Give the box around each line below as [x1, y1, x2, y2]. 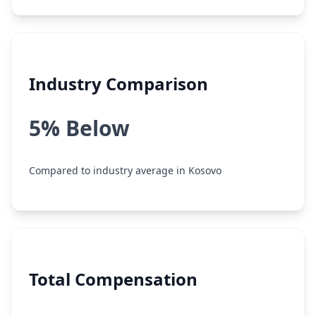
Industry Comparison [29, 72, 208, 95]
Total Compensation [29, 267, 197, 291]
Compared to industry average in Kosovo [29, 164, 221, 177]
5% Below [29, 114, 130, 142]
